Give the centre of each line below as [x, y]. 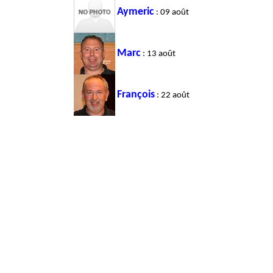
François [136, 94]
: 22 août [172, 95]
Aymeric [136, 12]
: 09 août [172, 12]
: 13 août [158, 54]
